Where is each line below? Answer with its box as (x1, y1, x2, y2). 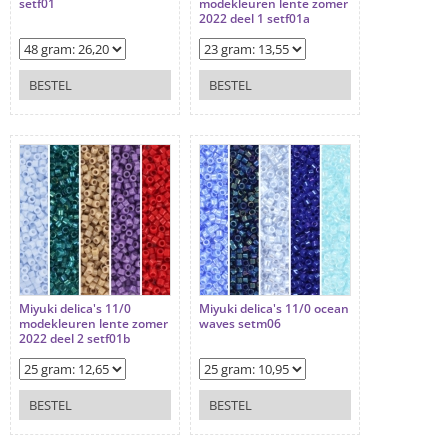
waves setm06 (199, 315, 281, 333)
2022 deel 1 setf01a (199, 10, 310, 28)
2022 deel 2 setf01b (19, 330, 130, 348)
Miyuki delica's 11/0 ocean (199, 300, 349, 318)
